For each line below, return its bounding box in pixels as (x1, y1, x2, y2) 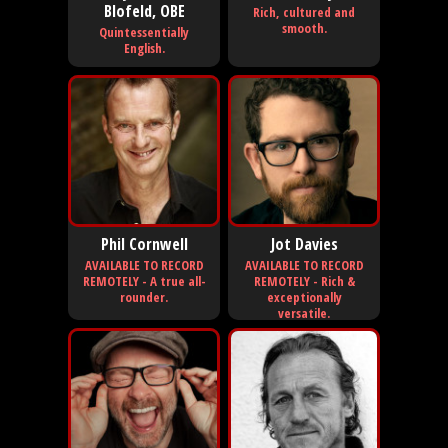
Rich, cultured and (253, 2, 355, 21)
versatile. (278, 303, 330, 322)
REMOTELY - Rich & (253, 271, 355, 290)
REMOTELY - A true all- (82, 271, 206, 290)
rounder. (120, 287, 168, 306)
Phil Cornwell (100, 232, 188, 255)
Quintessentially (99, 22, 189, 41)
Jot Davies (270, 232, 338, 255)
